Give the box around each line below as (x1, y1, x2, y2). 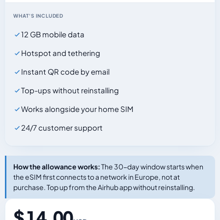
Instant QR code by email (21, 67, 110, 76)
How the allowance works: (13, 162, 100, 171)
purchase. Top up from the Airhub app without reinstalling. (13, 183, 195, 192)
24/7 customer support (21, 123, 103, 132)
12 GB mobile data (21, 29, 84, 39)
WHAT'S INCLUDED (13, 13, 63, 19)
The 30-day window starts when (100, 162, 203, 171)
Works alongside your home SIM (21, 104, 134, 113)
